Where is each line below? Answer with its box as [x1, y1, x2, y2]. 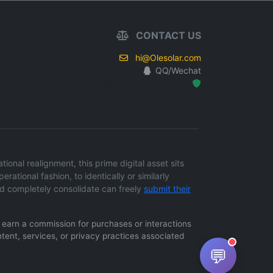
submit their [144, 183, 191, 194]
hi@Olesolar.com [135, 52, 201, 63]
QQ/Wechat [155, 65, 201, 76]
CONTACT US [133, 29, 201, 41]
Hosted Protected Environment [65, 78, 190, 88]
